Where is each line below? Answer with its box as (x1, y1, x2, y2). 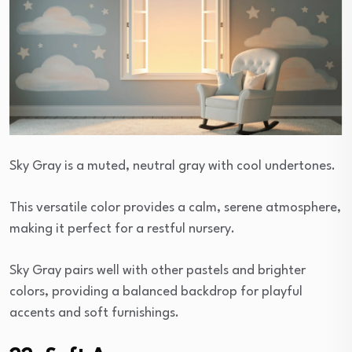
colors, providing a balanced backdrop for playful (9, 284, 302, 299)
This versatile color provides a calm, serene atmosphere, (9, 200, 341, 214)
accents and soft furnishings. (9, 306, 179, 320)
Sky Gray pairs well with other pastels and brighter (9, 263, 306, 277)
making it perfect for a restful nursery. (9, 222, 235, 236)
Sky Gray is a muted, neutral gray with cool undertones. (9, 159, 335, 173)
